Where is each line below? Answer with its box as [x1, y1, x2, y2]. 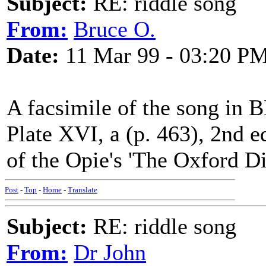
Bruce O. [74, 17, 156, 42]
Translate [68, 185, 97, 194]
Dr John [74, 240, 146, 265]
